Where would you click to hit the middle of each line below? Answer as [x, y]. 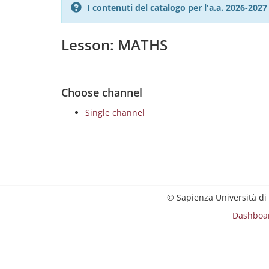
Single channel [115, 113]
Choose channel [102, 92]
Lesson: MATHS [114, 45]
